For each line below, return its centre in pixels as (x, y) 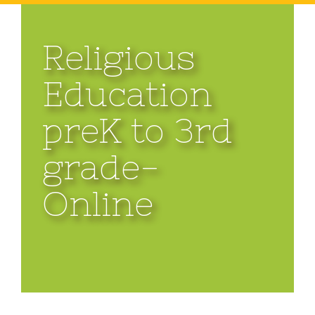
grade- (101, 167)
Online (98, 204)
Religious (119, 58)
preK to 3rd (137, 131)
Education (127, 94)
